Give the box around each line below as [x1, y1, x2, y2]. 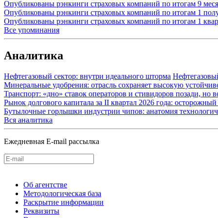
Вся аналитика [4, 115, 53, 124]
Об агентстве [23, 180, 67, 189]
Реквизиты [23, 206, 59, 215]
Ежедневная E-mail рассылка [4, 137, 99, 145]
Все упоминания [4, 25, 59, 34]
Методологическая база [23, 189, 101, 198]
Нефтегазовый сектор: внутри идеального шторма [4, 72, 171, 80]
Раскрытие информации [23, 198, 104, 206]
